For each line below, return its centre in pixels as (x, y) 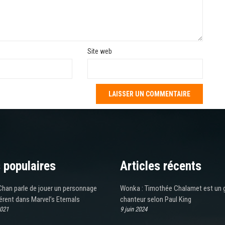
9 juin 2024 (134, 209)
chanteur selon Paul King (156, 200)
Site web (99, 51)
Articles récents (161, 166)
